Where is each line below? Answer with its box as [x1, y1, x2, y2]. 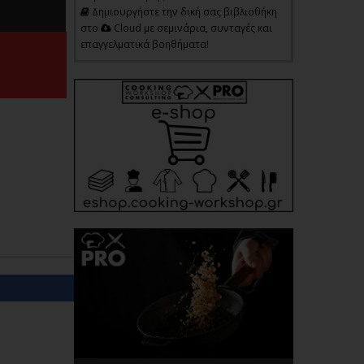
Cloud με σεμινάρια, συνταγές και [111, 21, 272, 35]
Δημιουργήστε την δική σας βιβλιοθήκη [89, 5, 277, 19]
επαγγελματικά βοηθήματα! [80, 37, 209, 51]
